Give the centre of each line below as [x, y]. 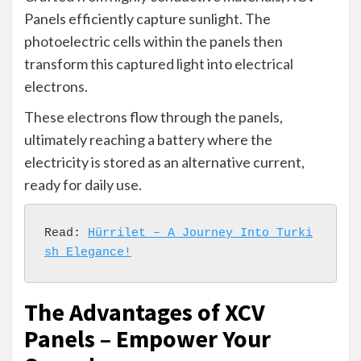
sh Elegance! [88, 252]
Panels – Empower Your [147, 338]
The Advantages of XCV [145, 311]
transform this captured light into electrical [159, 63]
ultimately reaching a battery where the [148, 139]
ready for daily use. [83, 184]
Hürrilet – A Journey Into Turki [200, 233]
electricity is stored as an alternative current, [164, 162]
